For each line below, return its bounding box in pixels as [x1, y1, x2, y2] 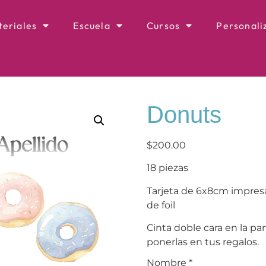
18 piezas [146, 162, 188, 174]
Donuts [146, 102, 221, 128]
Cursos [147, 20, 180, 31]
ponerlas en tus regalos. [146, 236, 259, 248]
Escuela [73, 20, 110, 31]
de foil [146, 199, 175, 211]
